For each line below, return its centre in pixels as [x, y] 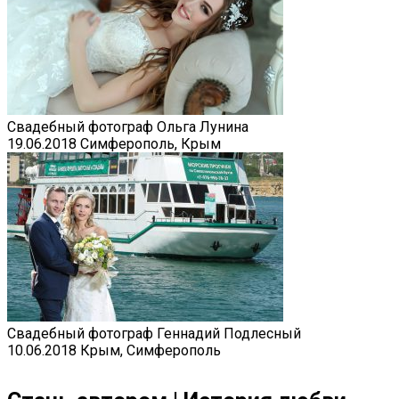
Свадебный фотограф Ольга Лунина [128, 127]
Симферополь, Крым [151, 144]
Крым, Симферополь [151, 350]
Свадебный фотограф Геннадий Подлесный [154, 334]
